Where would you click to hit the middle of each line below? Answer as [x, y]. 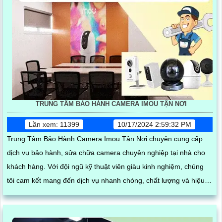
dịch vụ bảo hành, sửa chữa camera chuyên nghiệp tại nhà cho [106, 153]
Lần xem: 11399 [54, 125]
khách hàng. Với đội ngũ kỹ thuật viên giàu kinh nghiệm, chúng [27, 167]
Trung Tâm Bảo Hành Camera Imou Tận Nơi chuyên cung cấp [105, 139]
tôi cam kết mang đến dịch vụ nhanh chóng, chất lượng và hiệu [106, 181]
